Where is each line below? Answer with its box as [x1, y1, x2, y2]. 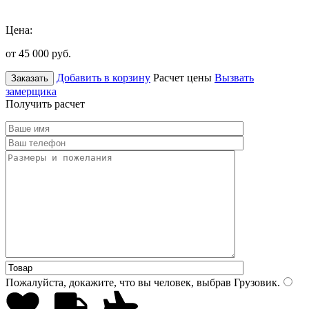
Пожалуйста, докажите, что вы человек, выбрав [6, 276, 231, 288]
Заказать [11, 72, 48, 83]
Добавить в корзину [57, 71, 150, 83]
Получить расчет [6, 97, 85, 110]
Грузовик [231, 276, 277, 288]
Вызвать [215, 71, 254, 83]
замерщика [6, 85, 57, 97]
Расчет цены [153, 71, 212, 83]
